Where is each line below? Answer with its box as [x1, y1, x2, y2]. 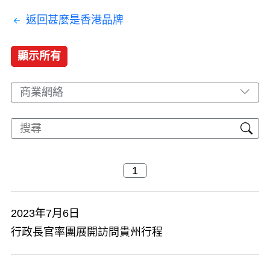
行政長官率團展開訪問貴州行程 [11, 226, 163, 238]
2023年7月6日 [11, 207, 80, 219]
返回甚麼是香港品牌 [26, 13, 124, 26]
